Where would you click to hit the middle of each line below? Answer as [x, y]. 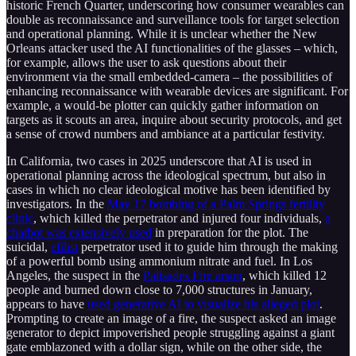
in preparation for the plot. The [230, 232]
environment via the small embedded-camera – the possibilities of [169, 76]
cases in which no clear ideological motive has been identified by [168, 189]
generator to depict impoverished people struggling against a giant [170, 332]
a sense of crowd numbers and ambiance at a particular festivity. [166, 133]
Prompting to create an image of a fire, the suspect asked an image [171, 318]
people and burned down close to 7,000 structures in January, [159, 289]
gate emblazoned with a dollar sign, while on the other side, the [164, 346]
